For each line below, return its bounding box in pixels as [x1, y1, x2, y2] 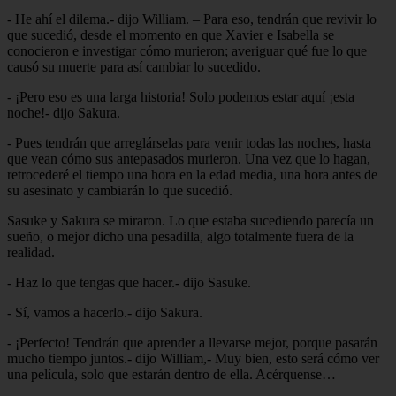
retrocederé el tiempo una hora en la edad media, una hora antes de [7, 166, 377, 182]
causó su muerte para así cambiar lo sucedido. [7, 58, 261, 74]
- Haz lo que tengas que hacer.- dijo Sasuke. [7, 274, 251, 290]
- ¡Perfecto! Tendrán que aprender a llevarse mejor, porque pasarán [7, 334, 377, 350]
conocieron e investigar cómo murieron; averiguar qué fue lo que [7, 42, 367, 58]
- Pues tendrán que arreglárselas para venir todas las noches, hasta [7, 134, 371, 150]
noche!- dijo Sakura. [7, 104, 120, 120]
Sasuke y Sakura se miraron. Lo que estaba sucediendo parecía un [7, 212, 374, 228]
